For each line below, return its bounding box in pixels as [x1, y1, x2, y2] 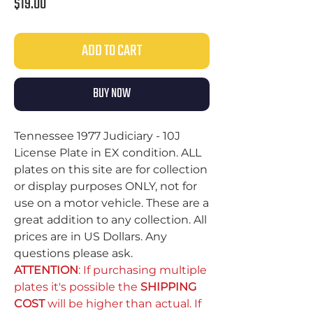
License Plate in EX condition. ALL [14, 146, 201, 159]
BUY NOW [93, 84, 131, 104]
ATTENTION [14, 263, 78, 277]
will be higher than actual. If [48, 297, 201, 310]
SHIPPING [140, 280, 196, 293]
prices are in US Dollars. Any [14, 230, 167, 243]
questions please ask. [14, 247, 133, 260]
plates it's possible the [14, 280, 140, 293]
